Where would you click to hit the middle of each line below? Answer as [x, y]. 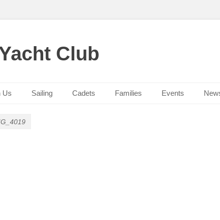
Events [173, 93]
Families [128, 93]
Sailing [42, 93]
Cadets [84, 93]
